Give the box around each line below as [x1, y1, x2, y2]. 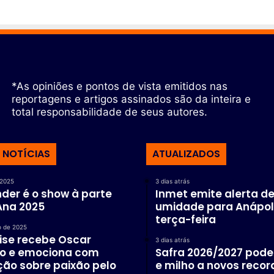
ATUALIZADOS [152, 146, 220, 161]
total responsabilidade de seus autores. [11, 105, 207, 118]
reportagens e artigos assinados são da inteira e [11, 92, 251, 105]
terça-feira [155, 212, 216, 227]
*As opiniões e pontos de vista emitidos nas [11, 80, 228, 92]
